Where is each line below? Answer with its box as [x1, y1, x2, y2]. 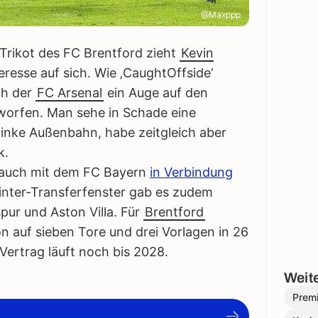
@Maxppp [201, 9, 241, 21]
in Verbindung [150, 165, 233, 180]
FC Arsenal [37, 85, 102, 101]
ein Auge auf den [104, 85, 208, 101]
